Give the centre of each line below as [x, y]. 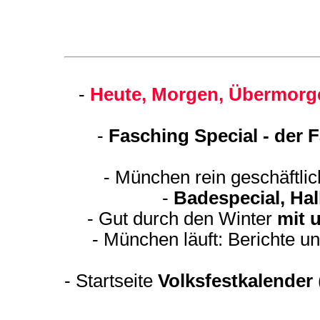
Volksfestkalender [238, 281]
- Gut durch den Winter [182, 219]
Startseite [117, 281]
